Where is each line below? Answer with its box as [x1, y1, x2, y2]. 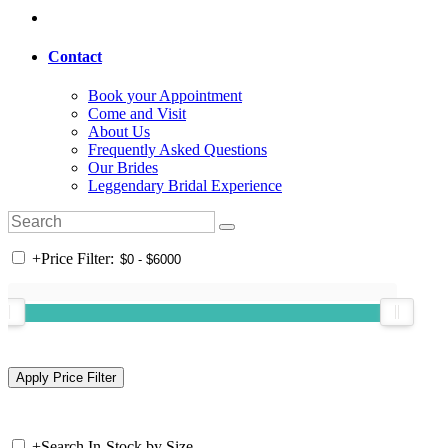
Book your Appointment [88, 87, 242, 105]
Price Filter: [41, 250, 114, 268]
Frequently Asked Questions [88, 141, 267, 159]
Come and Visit [88, 105, 186, 123]
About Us [88, 123, 150, 141]
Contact [48, 47, 102, 65]
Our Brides [88, 159, 158, 177]
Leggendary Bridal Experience [88, 177, 282, 195]
